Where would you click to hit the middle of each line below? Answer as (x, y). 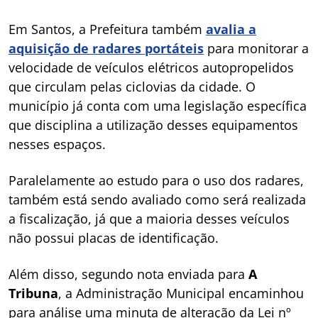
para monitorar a (256, 48)
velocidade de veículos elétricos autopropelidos (151, 67)
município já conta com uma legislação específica (158, 105)
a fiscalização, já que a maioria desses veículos (149, 218)
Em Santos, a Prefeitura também (107, 29)
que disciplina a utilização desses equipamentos (153, 125)
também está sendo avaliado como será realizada (157, 199)
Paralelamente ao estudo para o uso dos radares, (156, 180)
